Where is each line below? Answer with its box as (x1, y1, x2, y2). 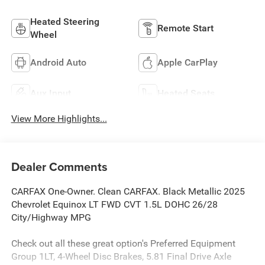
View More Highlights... (11, 112, 107, 124)
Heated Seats (157, 87, 215, 99)
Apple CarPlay (157, 56, 218, 68)
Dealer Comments (11, 158, 108, 176)
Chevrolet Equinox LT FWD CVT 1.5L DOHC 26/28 (11, 199, 218, 211)
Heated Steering (30, 15, 99, 27)
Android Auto (30, 56, 86, 68)
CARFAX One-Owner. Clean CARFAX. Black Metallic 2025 (11, 186, 245, 198)
